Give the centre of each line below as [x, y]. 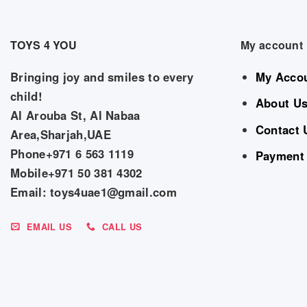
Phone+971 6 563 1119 [72, 154]
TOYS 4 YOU [44, 45]
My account [272, 45]
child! [26, 96]
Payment [280, 155]
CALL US [122, 226]
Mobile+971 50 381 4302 [76, 173]
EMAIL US [49, 226]
